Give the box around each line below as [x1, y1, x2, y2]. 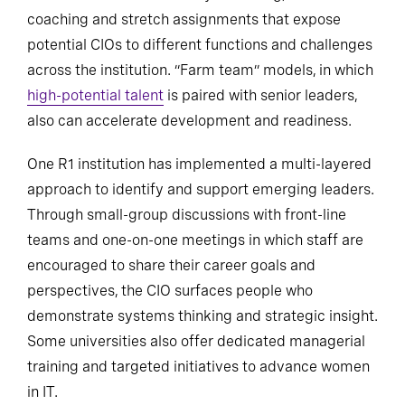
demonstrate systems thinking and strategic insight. [27, 307, 378, 325]
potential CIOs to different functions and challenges [27, 36, 372, 54]
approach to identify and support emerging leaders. [27, 181, 374, 199]
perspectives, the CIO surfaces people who [27, 282, 313, 300]
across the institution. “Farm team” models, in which [27, 61, 373, 80]
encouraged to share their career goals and [27, 257, 316, 275]
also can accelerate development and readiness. [27, 112, 352, 130]
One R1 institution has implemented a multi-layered [27, 155, 372, 174]
